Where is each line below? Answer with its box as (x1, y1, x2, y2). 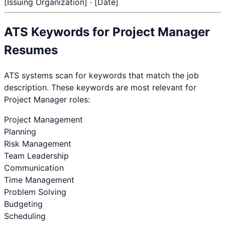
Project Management (4, 114, 83, 125)
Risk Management (4, 138, 71, 149)
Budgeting (4, 198, 43, 209)
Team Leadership (4, 150, 69, 161)
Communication (4, 162, 64, 173)
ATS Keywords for (4, 24, 113, 39)
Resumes (4, 42, 58, 57)
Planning (4, 126, 36, 137)
